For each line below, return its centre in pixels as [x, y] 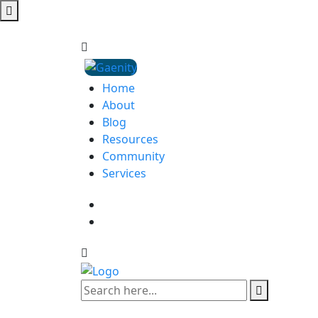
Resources [130, 139]
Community [133, 156]
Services [124, 173]
